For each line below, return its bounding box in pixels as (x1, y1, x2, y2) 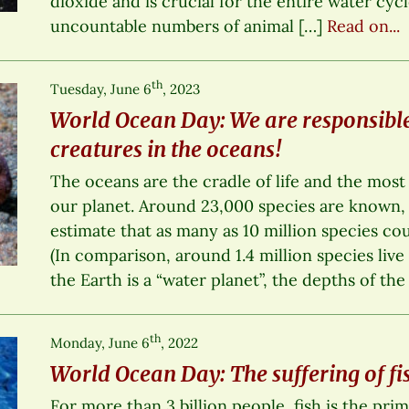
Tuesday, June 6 (50, 79, 152, 98)
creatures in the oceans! (50, 135, 283, 163)
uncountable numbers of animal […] (50, 15, 328, 37)
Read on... (327, 15, 401, 37)
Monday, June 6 (50, 333, 151, 351)
